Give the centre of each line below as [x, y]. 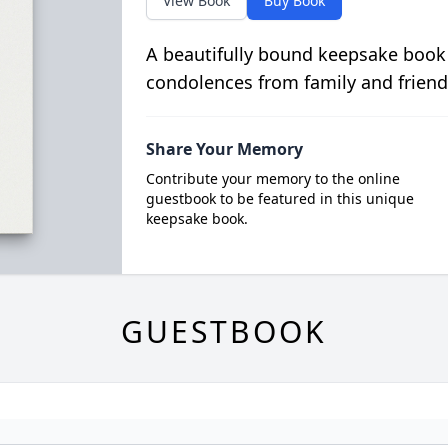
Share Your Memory [224, 149]
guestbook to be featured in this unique [279, 198]
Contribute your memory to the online [272, 178]
